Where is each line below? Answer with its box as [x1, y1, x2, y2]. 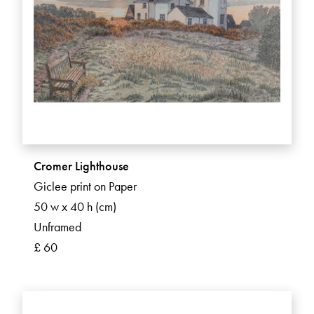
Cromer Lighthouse [34, 158, 129, 175]
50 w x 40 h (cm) [34, 198, 116, 215]
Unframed [34, 219, 81, 235]
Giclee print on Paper [34, 178, 137, 195]
